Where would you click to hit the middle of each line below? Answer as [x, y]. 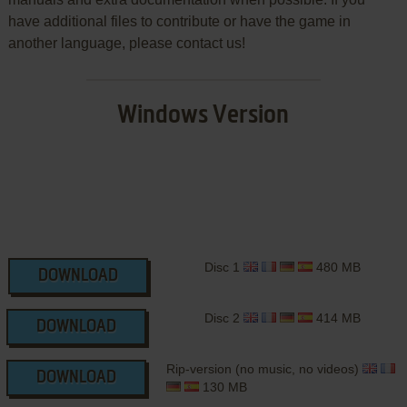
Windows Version [203, 115]
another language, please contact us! [126, 43]
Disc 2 [223, 318]
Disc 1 [223, 267]
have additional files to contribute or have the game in [179, 21]
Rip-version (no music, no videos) [264, 368]
